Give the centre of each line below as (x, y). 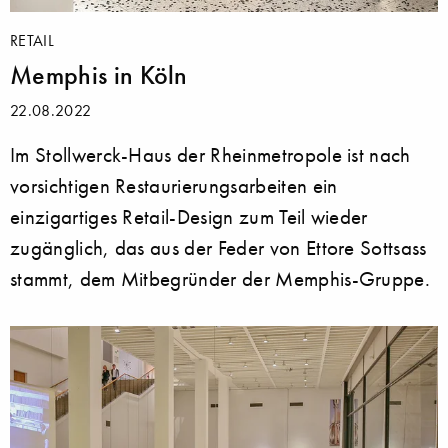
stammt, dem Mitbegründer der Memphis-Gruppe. (220, 279)
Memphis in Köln (99, 75)
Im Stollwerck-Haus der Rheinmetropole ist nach (210, 155)
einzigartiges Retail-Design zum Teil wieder (189, 217)
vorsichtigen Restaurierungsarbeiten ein (174, 186)
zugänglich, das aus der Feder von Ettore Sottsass (218, 248)
